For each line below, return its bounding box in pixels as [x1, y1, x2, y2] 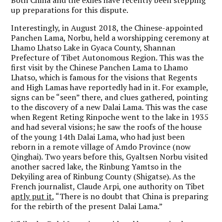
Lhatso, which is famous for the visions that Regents [11, 71, 198, 83]
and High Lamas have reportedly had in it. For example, [11, 81, 209, 93]
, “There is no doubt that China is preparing [52, 190, 209, 202]
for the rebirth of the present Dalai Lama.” [11, 200, 163, 212]
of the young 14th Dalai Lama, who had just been [11, 131, 185, 142]
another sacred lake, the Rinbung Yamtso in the [11, 161, 182, 172]
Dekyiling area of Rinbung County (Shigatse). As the [11, 170, 196, 182]
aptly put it [11, 190, 53, 202]
